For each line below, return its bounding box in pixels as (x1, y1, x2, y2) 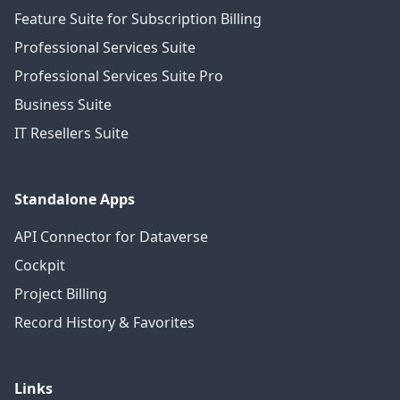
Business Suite (14, 95, 112, 114)
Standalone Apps (14, 189, 135, 209)
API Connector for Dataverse (14, 227, 208, 246)
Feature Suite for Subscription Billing (14, 9, 262, 29)
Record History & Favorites (14, 312, 195, 332)
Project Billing (14, 284, 107, 304)
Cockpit (14, 255, 65, 275)
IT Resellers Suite (14, 123, 129, 143)
